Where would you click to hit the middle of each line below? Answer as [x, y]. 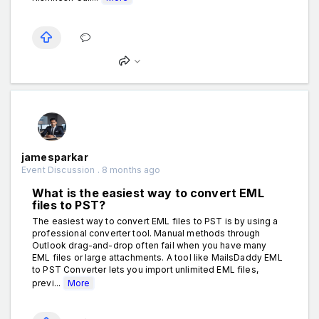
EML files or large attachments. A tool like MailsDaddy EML [157, 257]
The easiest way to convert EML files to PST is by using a [155, 221]
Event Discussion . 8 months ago [91, 169]
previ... [48, 283]
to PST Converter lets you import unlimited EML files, [145, 269]
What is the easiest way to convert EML [148, 193]
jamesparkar [55, 157]
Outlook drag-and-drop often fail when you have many [150, 245]
